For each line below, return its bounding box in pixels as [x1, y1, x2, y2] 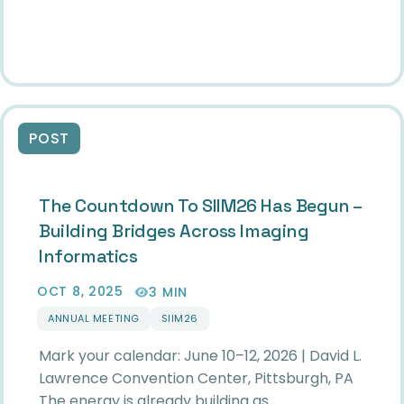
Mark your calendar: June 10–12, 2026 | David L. [39, 344, 362, 366]
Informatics [39, 244, 138, 269]
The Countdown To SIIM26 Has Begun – [39, 194, 363, 218]
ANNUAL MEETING [48, 310, 140, 326]
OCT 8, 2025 [37, 282, 124, 301]
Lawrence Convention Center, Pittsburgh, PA [39, 367, 353, 389]
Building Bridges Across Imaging [39, 219, 309, 243]
